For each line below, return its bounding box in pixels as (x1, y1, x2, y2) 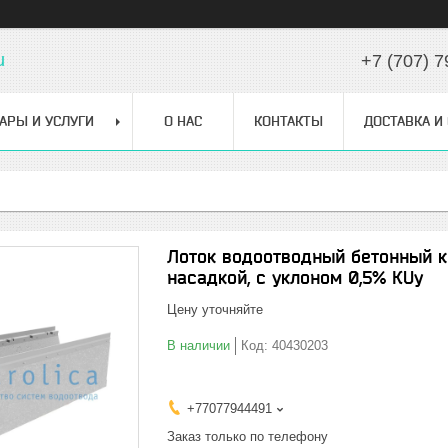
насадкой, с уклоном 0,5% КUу (167, 267, 423, 288)
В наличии (167, 338, 230, 353)
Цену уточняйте (167, 302, 263, 317)
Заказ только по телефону (167, 429, 328, 444)
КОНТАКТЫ (254, 113, 323, 129)
